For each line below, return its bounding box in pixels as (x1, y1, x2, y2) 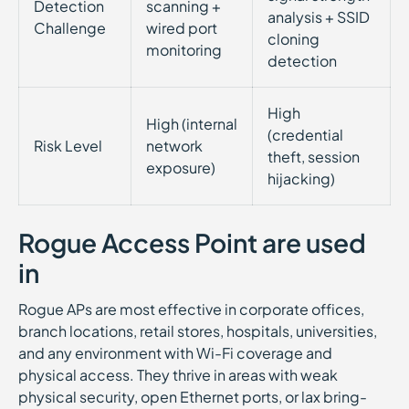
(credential (267, 125, 343, 144)
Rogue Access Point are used (18, 226, 366, 258)
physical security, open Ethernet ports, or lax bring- (18, 387, 367, 406)
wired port (146, 18, 217, 37)
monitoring (146, 40, 222, 59)
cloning (267, 29, 320, 48)
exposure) (146, 158, 215, 177)
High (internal (146, 114, 237, 133)
